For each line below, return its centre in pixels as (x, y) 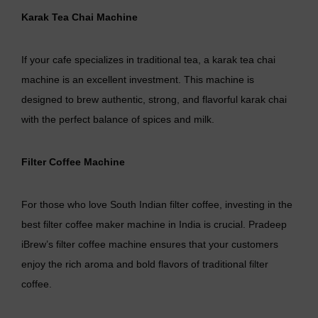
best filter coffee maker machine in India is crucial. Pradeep (154, 224)
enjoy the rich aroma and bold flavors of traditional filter (145, 264)
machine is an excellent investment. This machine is (138, 79)
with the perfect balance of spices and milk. (118, 119)
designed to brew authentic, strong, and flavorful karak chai (154, 99)
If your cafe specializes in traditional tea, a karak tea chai (148, 59)
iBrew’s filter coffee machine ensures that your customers (150, 244)
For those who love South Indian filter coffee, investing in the (157, 204)
